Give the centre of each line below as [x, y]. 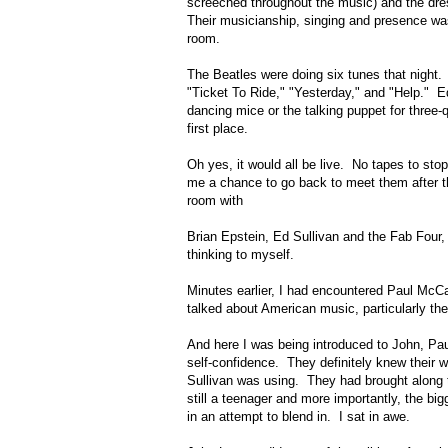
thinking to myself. [240, 255]
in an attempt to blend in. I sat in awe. [298, 417]
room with [215, 201]
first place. [217, 129]
